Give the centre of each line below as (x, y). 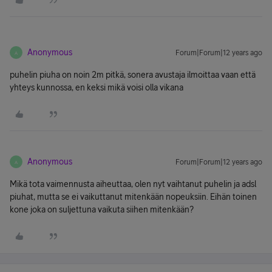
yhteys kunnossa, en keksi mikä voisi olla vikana (97, 87)
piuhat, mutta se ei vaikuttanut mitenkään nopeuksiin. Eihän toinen (133, 197)
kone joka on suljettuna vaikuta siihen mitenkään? (102, 209)
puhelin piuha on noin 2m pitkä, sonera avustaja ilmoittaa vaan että (133, 75)
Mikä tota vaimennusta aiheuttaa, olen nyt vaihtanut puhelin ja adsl (133, 184)
